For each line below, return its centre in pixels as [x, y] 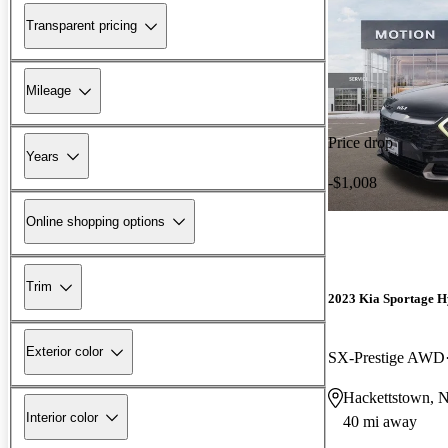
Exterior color [64, 352]
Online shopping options [95, 221]
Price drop [360, 142]
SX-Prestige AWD [386, 357]
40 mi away [380, 421]
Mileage [48, 91]
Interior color [62, 417]
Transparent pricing [81, 26]
